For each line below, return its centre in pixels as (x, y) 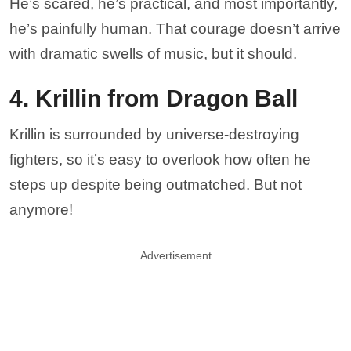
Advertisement (175, 255)
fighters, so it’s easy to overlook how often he (160, 159)
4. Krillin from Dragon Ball (154, 98)
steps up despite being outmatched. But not (156, 185)
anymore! (41, 210)
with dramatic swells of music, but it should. (153, 54)
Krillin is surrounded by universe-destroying (154, 134)
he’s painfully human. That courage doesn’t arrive (175, 29)
